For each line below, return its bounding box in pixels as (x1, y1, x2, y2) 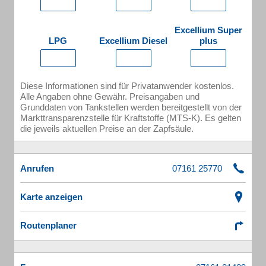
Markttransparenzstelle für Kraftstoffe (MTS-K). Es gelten (20, 113, 241, 123)
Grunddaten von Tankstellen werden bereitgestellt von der (20, 102, 242, 112)
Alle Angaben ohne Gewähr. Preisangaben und (20, 91, 199, 102)
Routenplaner (20, 220, 77, 230)
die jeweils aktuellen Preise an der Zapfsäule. (20, 123, 194, 134)
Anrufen (20, 163, 54, 173)
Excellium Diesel (99, 36, 167, 46)
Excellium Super (175, 25, 242, 35)
